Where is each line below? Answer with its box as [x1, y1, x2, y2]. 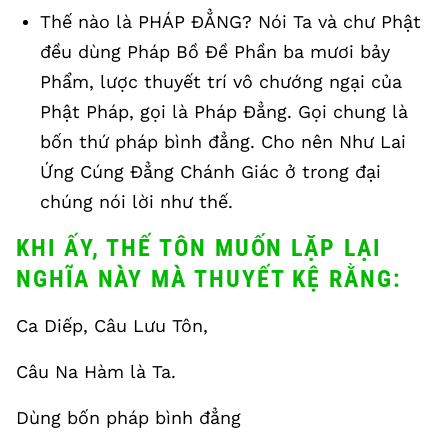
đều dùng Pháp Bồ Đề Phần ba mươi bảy [40, 41, 390, 62]
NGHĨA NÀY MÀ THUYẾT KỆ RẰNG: [16, 265, 402, 293]
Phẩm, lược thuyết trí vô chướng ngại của [40, 71, 402, 92]
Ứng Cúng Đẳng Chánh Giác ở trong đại [40, 161, 381, 182]
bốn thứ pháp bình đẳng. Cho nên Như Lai [40, 131, 406, 152]
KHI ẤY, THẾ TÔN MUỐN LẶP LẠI [16, 234, 381, 262]
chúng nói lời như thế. [40, 191, 233, 212]
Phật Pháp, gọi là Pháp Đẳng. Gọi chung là [40, 101, 408, 122]
